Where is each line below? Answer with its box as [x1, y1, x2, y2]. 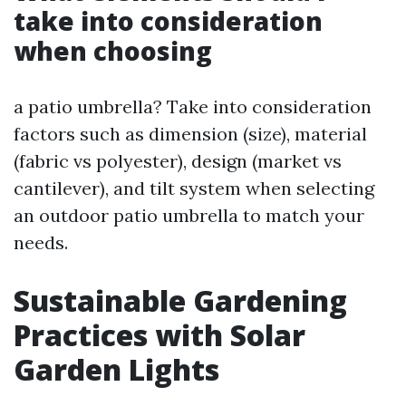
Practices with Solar [14, 315, 305, 355]
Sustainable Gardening [14, 281, 347, 321]
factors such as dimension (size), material [14, 122, 367, 146]
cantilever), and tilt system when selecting [14, 177, 374, 200]
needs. [14, 231, 68, 255]
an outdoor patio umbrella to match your [14, 204, 364, 227]
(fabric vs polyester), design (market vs [14, 150, 342, 173]
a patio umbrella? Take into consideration [14, 95, 372, 119]
